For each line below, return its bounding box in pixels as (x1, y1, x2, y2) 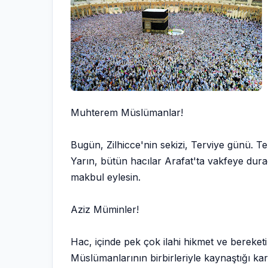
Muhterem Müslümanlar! (71, 106, 183, 118)
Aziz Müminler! (71, 203, 139, 215)
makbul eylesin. (71, 171, 141, 183)
